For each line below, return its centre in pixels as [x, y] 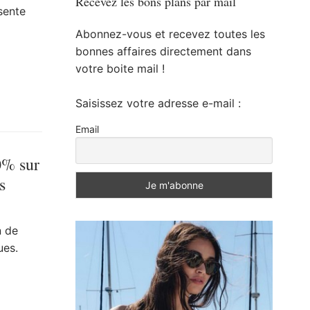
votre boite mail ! [120, 68]
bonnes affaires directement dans [163, 51]
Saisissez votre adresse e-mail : [158, 103]
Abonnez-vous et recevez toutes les [170, 34]
